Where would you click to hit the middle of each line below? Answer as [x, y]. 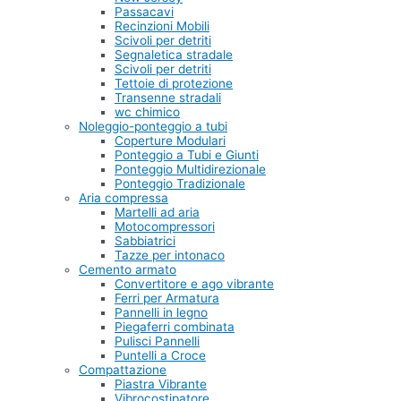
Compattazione [123, 370]
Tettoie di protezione [174, 84]
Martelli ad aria [157, 213]
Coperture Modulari [170, 141]
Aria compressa [124, 198]
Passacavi [144, 12]
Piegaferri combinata [175, 327]
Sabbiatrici [145, 241]
